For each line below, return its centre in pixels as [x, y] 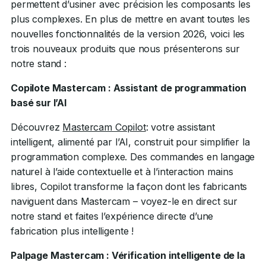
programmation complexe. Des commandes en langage [133, 156]
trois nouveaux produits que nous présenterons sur [126, 48]
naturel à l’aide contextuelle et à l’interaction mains [122, 171]
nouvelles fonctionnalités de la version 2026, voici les [128, 34]
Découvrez [37, 127]
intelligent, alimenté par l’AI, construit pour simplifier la [130, 142]
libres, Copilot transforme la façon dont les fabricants [129, 186]
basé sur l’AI [39, 102]
